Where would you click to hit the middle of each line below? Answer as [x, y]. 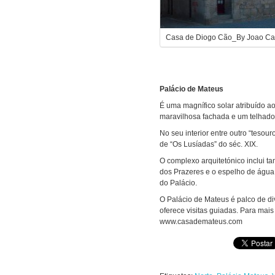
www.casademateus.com [201, 222]
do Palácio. [178, 183]
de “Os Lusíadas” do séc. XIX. [209, 144]
